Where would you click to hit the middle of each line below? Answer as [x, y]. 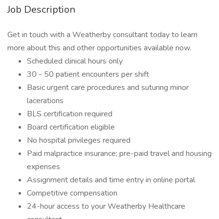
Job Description [41, 10]
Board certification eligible [71, 127]
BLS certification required [70, 114]
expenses [44, 167]
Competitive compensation [72, 193]
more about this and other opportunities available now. [99, 48]
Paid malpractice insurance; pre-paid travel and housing [119, 153]
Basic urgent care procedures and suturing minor [108, 88]
